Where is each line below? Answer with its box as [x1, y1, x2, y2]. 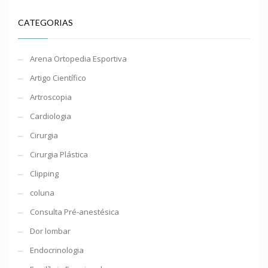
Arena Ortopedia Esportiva [30, 53, 127, 64]
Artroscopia [30, 92, 72, 102]
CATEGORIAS [18, 17, 73, 28]
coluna [30, 187, 54, 198]
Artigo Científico [30, 72, 86, 83]
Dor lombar [30, 226, 71, 236]
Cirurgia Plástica [30, 149, 88, 160]
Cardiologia [30, 111, 71, 121]
